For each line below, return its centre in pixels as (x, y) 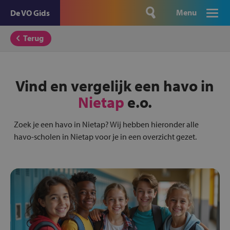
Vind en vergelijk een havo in (115, 86)
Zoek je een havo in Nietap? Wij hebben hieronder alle (106, 124)
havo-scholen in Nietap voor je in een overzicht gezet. (105, 137)
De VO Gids (30, 13)
